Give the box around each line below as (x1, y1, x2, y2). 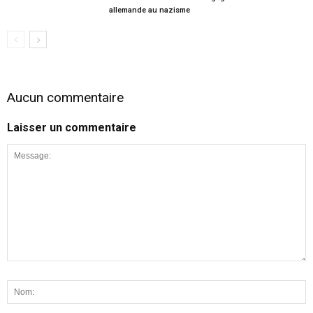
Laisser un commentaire (7, 120, 136, 134)
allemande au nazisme (108, 5, 190, 15)
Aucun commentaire (7, 89, 124, 105)
